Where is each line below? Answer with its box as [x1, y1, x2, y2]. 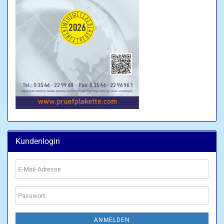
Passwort [17, 191, 44, 198]
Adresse [17, 182, 41, 190]
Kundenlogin [15, 136, 60, 146]
